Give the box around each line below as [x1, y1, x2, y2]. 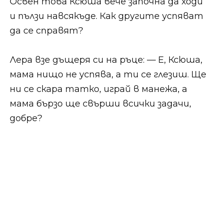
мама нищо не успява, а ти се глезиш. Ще [10, 69, 206, 80]
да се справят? [10, 25, 83, 36]
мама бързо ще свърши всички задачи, [10, 98, 191, 109]
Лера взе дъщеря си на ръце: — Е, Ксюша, [10, 54, 202, 66]
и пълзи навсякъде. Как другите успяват [10, 10, 203, 21]
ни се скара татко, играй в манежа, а [10, 84, 187, 95]
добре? [10, 113, 42, 124]
